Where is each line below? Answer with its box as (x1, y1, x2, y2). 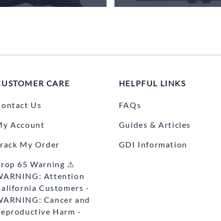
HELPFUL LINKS (118, 78, 186, 88)
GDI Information (118, 140, 187, 149)
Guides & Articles (118, 120, 191, 130)
